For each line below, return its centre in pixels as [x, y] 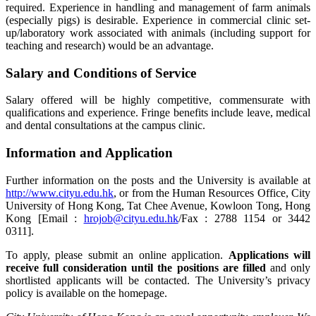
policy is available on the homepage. [86, 293]
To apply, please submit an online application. [117, 255]
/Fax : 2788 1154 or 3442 [244, 218]
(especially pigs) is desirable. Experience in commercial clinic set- [158, 20]
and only [288, 267]
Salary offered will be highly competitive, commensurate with [158, 100]
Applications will [269, 255]
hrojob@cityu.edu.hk [131, 218]
